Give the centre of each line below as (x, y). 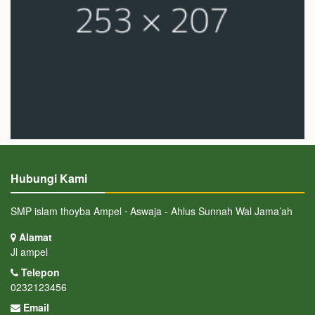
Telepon (39, 272)
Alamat (34, 237)
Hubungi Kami (49, 178)
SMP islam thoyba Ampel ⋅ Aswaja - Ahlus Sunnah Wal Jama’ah (152, 211)
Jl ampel (29, 252)
